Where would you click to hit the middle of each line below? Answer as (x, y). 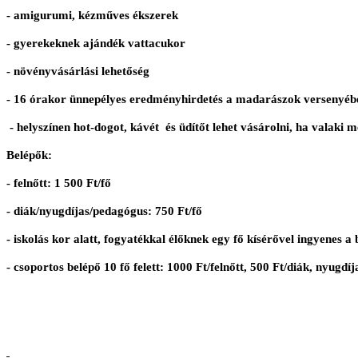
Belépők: (29, 155)
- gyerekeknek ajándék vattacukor (96, 44)
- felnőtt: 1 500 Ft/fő (59, 183)
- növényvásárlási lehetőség (78, 72)
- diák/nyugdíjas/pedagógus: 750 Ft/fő (104, 211)
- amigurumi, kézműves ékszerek (92, 16)
